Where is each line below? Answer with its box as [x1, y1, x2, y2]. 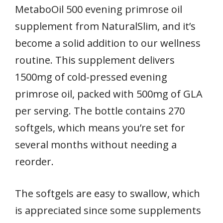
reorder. [15, 154, 54, 168]
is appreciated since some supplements [15, 203, 201, 217]
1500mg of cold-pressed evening [15, 70, 167, 84]
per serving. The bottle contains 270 [15, 104, 185, 117]
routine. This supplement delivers [15, 53, 175, 67]
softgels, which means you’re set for [15, 120, 185, 134]
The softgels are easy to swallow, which [15, 186, 200, 200]
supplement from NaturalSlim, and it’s [15, 19, 196, 33]
